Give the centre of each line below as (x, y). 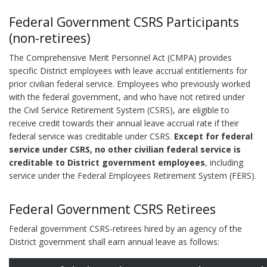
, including (224, 162)
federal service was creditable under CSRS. (91, 136)
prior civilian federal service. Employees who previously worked (130, 84)
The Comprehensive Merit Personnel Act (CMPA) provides (120, 58)
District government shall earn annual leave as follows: (114, 242)
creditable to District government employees (107, 162)
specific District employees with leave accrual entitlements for (128, 71)
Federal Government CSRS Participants (124, 22)
